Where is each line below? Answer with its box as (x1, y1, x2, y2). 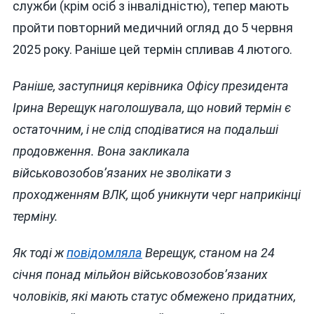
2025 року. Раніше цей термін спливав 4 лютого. (12, 42, 292, 57)
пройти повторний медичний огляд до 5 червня (12, 20, 293, 36)
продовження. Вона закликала (12, 144, 190, 159)
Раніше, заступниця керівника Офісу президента (12, 78, 289, 94)
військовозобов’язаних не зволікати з (12, 165, 231, 181)
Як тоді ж (12, 245, 67, 260)
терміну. (12, 209, 58, 224)
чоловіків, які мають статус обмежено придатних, (12, 288, 296, 303)
